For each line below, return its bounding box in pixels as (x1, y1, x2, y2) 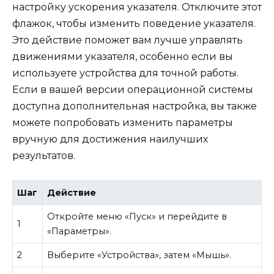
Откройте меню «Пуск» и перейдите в (47, 211, 228, 223)
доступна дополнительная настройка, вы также (12, 100, 257, 112)
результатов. (12, 150, 75, 161)
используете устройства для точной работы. (12, 67, 239, 79)
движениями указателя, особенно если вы (12, 51, 233, 62)
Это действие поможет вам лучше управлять (12, 34, 243, 46)
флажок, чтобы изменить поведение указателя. (12, 18, 256, 29)
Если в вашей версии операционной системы (12, 84, 253, 95)
